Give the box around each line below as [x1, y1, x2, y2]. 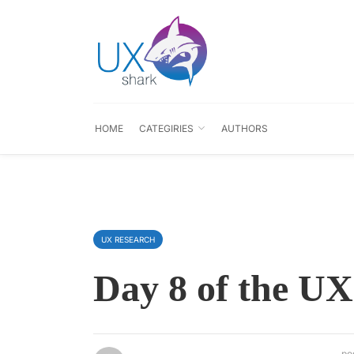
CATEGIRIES [139, 122, 194, 134]
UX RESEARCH [101, 235, 155, 244]
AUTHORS [220, 122, 268, 134]
